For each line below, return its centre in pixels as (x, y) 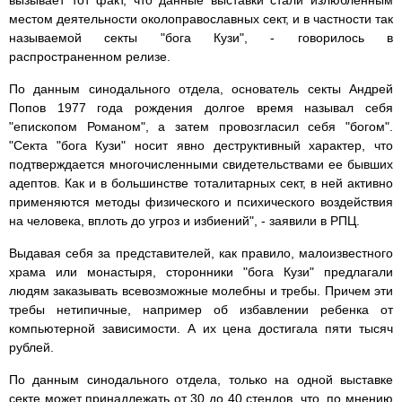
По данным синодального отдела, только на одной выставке (201, 380)
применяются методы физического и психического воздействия (201, 202)
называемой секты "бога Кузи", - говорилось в (201, 38)
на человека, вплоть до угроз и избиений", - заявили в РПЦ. (184, 221)
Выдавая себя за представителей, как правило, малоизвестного (201, 253)
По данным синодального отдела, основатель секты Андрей (201, 89)
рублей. (31, 348)
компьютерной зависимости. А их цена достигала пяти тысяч (201, 329)
